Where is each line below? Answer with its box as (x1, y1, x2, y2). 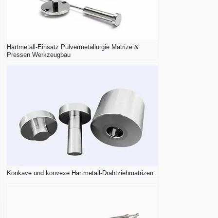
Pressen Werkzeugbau (7, 51, 71, 59)
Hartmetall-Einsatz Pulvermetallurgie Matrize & (7, 43, 139, 51)
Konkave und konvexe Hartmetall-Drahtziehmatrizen (7, 169, 153, 177)
